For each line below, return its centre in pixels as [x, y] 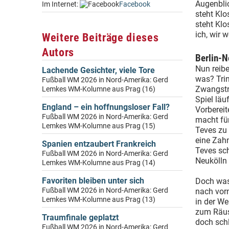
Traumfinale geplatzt [80, 217]
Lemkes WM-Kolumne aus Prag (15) [99, 126]
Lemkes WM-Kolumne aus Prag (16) [99, 89]
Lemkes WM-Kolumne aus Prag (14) [99, 163]
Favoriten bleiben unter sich [93, 181]
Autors [58, 52]
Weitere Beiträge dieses [100, 37]
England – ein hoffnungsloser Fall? [106, 107]
